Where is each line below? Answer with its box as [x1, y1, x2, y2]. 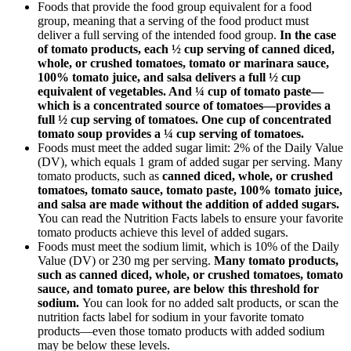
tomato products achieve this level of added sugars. [38, 226, 288, 240]
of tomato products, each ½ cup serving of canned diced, [38, 42, 335, 56]
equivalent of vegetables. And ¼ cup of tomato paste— [38, 85, 324, 99]
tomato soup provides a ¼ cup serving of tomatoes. [38, 127, 307, 141]
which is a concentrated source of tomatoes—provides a [38, 99, 331, 113]
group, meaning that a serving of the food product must [38, 14, 309, 28]
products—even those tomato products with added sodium [38, 324, 324, 338]
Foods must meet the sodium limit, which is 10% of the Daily [38, 240, 339, 254]
